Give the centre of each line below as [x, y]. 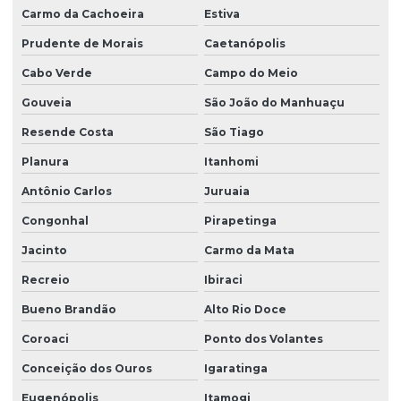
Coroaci [45, 339]
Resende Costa [68, 132]
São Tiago [234, 132]
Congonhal [55, 221]
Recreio [46, 280]
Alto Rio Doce [245, 310]
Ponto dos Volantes [263, 339]
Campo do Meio [251, 73]
